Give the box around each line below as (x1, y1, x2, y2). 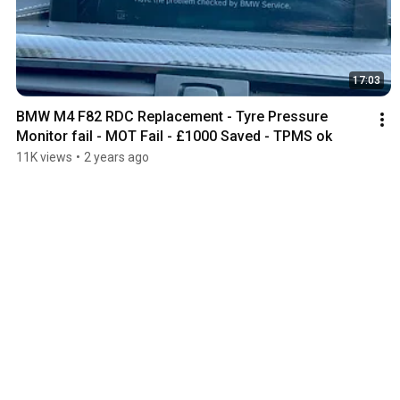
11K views (16, 150, 72, 165)
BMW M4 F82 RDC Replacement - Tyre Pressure (16, 108, 328, 126)
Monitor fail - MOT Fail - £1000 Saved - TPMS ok (16, 128, 332, 146)
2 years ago (84, 150, 149, 165)
